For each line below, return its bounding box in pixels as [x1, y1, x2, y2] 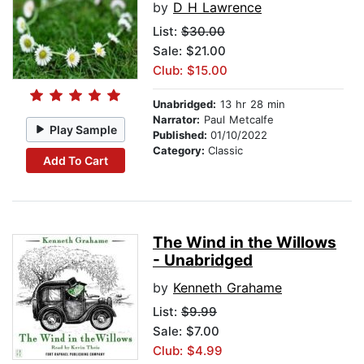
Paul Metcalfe [200, 113, 274, 127]
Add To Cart [42, 153, 108, 167]
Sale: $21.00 [153, 43, 226, 59]
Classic [208, 144, 243, 158]
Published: [153, 128, 210, 142]
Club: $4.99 [153, 343, 223, 359]
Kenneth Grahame [173, 279, 282, 297]
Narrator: [153, 113, 200, 127]
